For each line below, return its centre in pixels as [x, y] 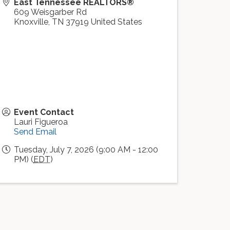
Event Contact [44, 112]
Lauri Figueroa [41, 122]
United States [117, 22]
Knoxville [31, 22]
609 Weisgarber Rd [50, 12]
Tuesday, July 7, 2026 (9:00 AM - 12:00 [86, 150]
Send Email [35, 132]
